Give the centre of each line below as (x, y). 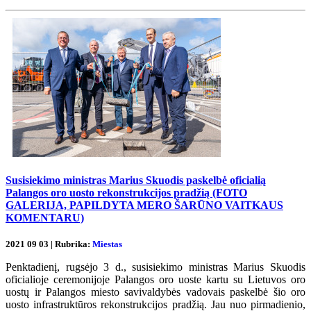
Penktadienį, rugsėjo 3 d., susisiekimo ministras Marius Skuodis (155, 267)
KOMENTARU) (45, 217)
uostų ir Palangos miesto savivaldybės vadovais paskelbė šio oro (155, 292)
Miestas (107, 244)
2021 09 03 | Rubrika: (49, 244)
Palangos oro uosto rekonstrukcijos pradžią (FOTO (126, 192)
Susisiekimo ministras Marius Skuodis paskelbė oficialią (136, 180)
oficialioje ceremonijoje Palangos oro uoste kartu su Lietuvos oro (155, 280)
